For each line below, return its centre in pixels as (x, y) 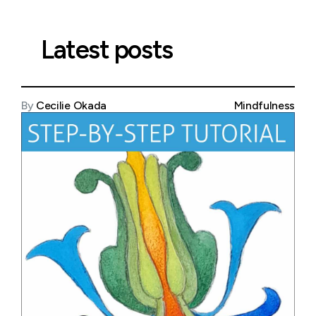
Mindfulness (264, 106)
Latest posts (107, 50)
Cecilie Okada (71, 106)
